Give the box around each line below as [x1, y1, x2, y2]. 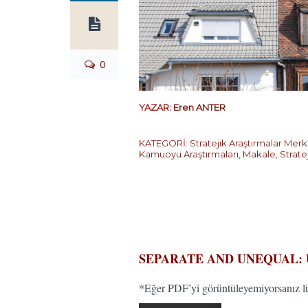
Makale [243, 148, 276, 159]
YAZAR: [139, 102, 173, 113]
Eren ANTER [173, 102, 225, 113]
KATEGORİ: [139, 137, 190, 148]
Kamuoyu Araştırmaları [139, 148, 239, 159]
